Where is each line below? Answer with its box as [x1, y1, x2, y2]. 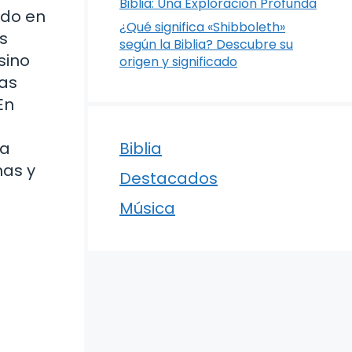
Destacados [119, 167, 218, 189]
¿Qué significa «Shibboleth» [119, 18, 285, 36]
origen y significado [119, 53, 237, 71]
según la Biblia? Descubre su [119, 35, 293, 53]
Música [119, 197, 175, 219]
